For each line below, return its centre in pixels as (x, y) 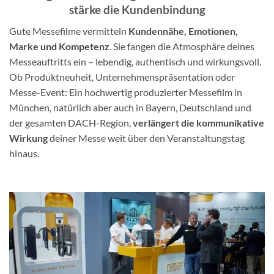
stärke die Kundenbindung (137, 10)
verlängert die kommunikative (198, 122)
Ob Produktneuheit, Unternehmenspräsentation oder (122, 76)
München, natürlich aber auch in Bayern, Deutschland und (130, 107)
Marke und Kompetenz (59, 46)
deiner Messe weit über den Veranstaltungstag (146, 138)
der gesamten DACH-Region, (71, 122)
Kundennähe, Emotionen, (183, 31)
